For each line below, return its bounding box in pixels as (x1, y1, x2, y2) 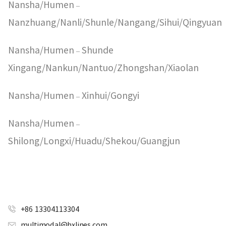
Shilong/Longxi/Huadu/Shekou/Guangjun (8, 134, 180, 148)
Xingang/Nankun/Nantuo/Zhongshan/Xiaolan (8, 61, 199, 75)
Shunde (80, 43, 114, 57)
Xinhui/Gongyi (80, 89, 139, 102)
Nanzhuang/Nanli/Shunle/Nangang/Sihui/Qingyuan (8, 16, 222, 29)
